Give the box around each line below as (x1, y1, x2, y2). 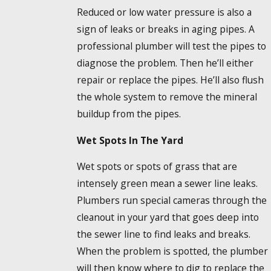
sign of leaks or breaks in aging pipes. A (76, 22, 255, 36)
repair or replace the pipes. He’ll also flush (76, 73, 264, 87)
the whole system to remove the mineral (76, 90, 257, 104)
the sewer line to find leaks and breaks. (76, 227, 250, 241)
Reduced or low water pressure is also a (76, 5, 252, 19)
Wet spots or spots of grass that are (76, 160, 237, 174)
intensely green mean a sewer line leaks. (76, 177, 258, 191)
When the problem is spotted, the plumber (76, 244, 268, 258)
